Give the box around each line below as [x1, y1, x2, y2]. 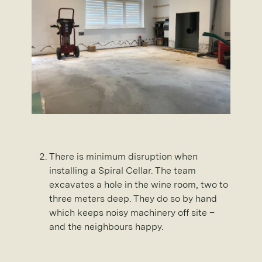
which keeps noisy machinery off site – [49, 206, 215, 218]
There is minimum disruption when [49, 150, 198, 162]
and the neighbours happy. [49, 220, 163, 232]
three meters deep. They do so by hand [49, 192, 217, 204]
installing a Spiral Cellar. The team [49, 164, 196, 176]
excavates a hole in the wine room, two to [49, 178, 228, 190]
